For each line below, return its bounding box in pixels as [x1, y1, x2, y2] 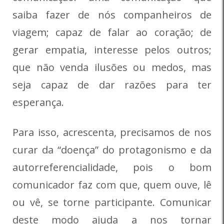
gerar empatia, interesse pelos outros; [12, 43, 211, 57]
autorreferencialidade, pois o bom [12, 160, 211, 174]
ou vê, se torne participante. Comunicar [12, 195, 211, 209]
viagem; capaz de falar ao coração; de [12, 25, 211, 39]
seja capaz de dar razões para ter [12, 78, 211, 92]
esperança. [12, 95, 66, 109]
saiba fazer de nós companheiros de [12, 8, 211, 22]
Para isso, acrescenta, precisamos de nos [12, 125, 211, 139]
